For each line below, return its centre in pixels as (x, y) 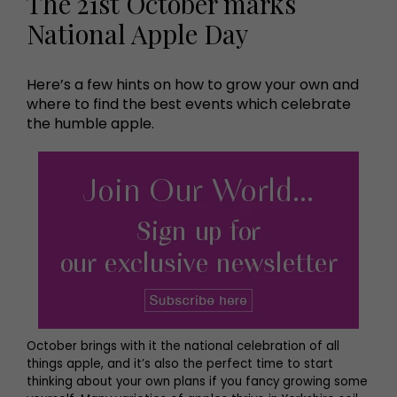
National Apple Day (137, 33)
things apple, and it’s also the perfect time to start (180, 363)
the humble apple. (90, 123)
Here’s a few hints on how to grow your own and (193, 84)
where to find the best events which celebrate (189, 104)
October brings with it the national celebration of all (183, 346)
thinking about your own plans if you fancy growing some (197, 381)
